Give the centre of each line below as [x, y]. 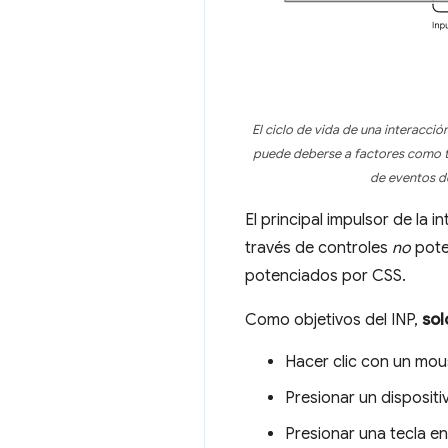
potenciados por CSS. [325, 275]
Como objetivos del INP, [333, 319]
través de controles [318, 247]
